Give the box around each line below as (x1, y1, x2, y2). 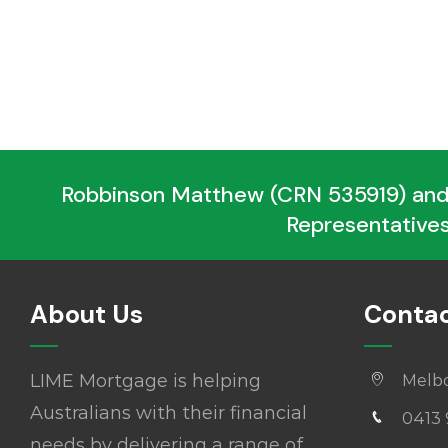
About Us (29, 297, 143, 331)
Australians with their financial (29, 401, 307, 424)
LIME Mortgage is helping (29, 369, 261, 392)
